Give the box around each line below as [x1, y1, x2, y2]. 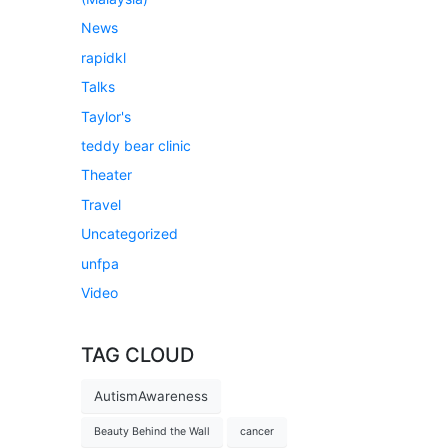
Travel [81, 195, 121, 213]
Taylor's [81, 107, 131, 125]
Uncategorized [81, 225, 178, 243]
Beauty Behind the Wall [94, 424, 210, 438]
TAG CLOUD [81, 342, 194, 367]
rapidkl [81, 48, 126, 66]
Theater [81, 166, 132, 184]
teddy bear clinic [81, 136, 191, 154]
